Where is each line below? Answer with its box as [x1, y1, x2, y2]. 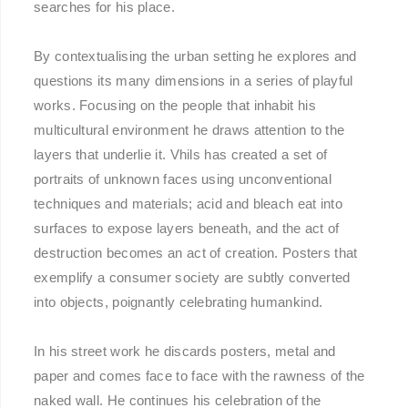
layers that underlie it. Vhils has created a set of [34, 147, 328, 163]
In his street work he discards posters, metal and [34, 343, 336, 360]
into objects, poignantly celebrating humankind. [34, 294, 323, 311]
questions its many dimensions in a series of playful [34, 73, 353, 89]
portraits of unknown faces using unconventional [34, 171, 332, 188]
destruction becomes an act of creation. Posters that [34, 245, 358, 261]
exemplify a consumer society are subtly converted [34, 270, 351, 286]
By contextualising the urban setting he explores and [34, 48, 357, 65]
